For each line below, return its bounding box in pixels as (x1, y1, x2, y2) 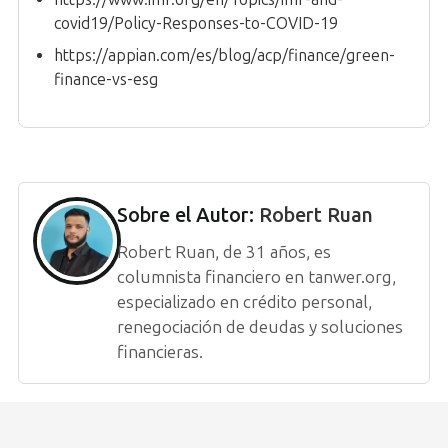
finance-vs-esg (54, 69, 158, 89)
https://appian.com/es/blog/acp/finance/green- (54, 45, 395, 65)
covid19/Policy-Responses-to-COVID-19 (54, 13, 338, 33)
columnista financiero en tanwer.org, (117, 266, 396, 287)
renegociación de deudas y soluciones (117, 316, 403, 337)
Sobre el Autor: (117, 202, 259, 227)
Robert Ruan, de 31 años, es (117, 241, 331, 262)
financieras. (117, 341, 203, 362)
